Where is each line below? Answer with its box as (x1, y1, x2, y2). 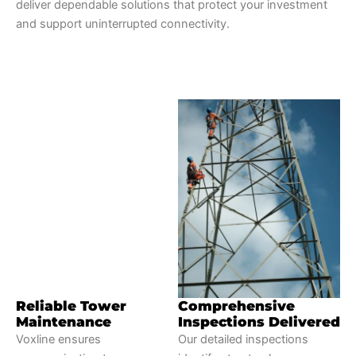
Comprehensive (178, 298, 295, 315)
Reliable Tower (16, 298, 126, 315)
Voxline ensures (16, 332, 101, 347)
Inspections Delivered (178, 314, 340, 331)
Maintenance (16, 314, 111, 331)
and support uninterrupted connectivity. (16, 16, 230, 31)
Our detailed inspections (178, 332, 308, 347)
